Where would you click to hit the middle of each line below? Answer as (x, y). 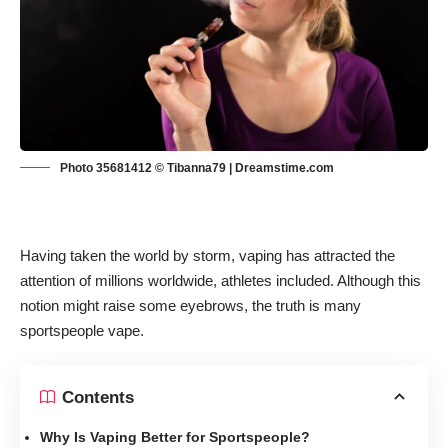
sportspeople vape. (82, 330)
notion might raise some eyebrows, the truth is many (190, 305)
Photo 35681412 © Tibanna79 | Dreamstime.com (197, 167)
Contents (98, 397)
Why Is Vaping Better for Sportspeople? (175, 437)
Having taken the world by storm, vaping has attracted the (207, 255)
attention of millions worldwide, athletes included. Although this (220, 280)
